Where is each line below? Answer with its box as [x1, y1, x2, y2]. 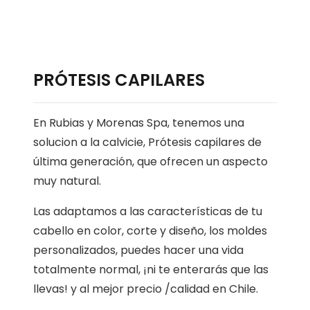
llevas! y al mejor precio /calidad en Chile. [33, 281, 258, 298]
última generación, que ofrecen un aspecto [33, 154, 268, 170]
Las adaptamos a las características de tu [33, 203, 262, 220]
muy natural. [33, 173, 101, 190]
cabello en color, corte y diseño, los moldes [33, 223, 267, 239]
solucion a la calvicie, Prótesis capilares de [33, 134, 262, 151]
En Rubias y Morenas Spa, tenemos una [33, 115, 244, 131]
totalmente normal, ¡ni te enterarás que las [33, 262, 268, 278]
